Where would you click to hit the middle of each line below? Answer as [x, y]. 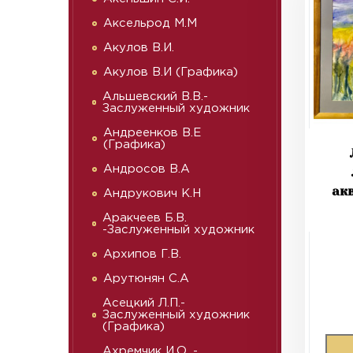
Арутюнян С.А [146, 279]
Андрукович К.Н [152, 193]
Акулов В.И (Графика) [171, 72]
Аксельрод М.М [150, 23]
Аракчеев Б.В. [145, 218]
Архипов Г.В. [142, 254]
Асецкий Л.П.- [144, 303]
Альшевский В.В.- [156, 97]
